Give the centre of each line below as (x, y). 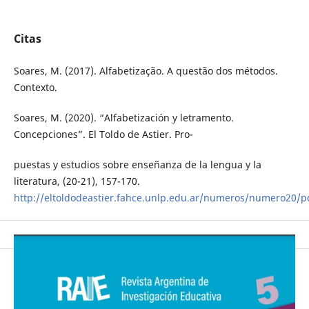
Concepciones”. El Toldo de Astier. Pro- (103, 134)
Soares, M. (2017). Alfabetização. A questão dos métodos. (146, 71)
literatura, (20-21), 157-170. (77, 181)
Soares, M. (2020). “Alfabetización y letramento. (123, 118)
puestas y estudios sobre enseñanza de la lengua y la (137, 165)
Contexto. (35, 88)
